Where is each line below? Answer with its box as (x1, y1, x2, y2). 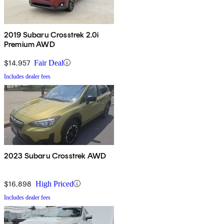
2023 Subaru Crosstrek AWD (4, 150, 106, 160)
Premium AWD (4, 39, 55, 49)
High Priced (35, 179, 73, 188)
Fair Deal (34, 58, 63, 67)
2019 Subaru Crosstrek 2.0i (4, 29, 99, 39)
